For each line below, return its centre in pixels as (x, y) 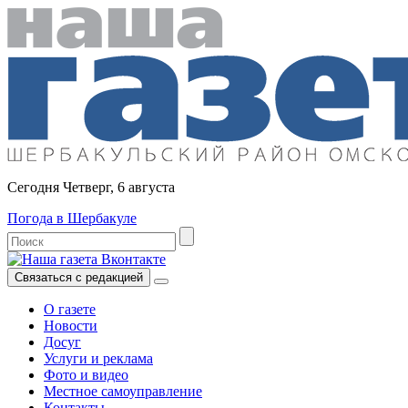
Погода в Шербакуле (72, 218)
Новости (71, 326)
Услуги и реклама (98, 358)
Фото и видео (86, 375)
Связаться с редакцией (79, 277)
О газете (70, 309)
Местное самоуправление (123, 391)
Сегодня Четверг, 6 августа (91, 187)
